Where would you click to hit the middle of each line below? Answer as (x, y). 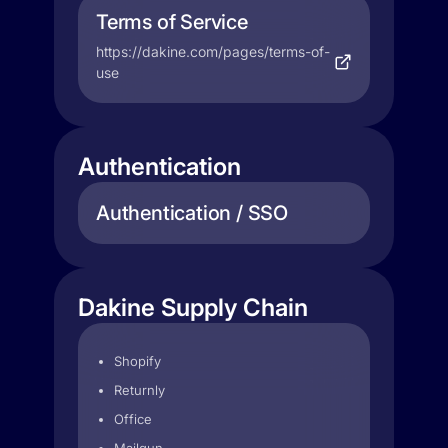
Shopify (137, 361)
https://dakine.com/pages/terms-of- (213, 51)
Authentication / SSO (192, 213)
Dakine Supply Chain (193, 307)
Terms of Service (172, 22)
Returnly (139, 390)
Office (133, 419)
